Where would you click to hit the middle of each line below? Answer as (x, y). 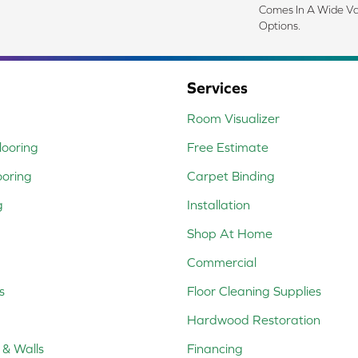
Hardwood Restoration (254, 319)
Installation (219, 204)
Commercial (222, 262)
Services (217, 87)
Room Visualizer (233, 118)
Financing (215, 348)
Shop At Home (230, 233)
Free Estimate (228, 147)
